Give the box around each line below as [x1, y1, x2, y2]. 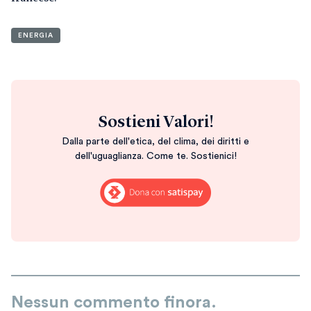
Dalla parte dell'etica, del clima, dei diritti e [62, 137, 249, 147]
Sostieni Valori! [97, 114, 214, 131]
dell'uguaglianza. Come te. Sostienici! [74, 151, 237, 162]
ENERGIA [18, 31, 53, 39]
